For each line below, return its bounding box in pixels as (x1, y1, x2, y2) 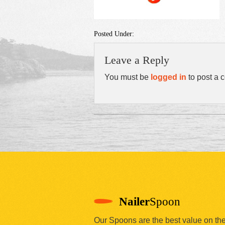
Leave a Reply (104, 54, 169, 67)
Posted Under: (94, 30, 134, 38)
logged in (151, 73, 186, 82)
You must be (104, 73, 151, 82)
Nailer (119, 195, 150, 208)
